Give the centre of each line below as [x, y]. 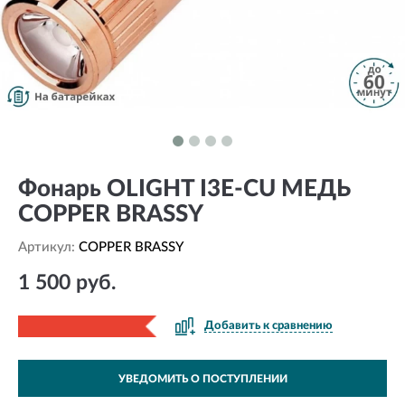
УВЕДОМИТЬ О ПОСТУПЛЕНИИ [202, 379]
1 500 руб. [67, 283]
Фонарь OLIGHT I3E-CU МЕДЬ [184, 189]
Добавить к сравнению [268, 326]
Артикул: [48, 247]
